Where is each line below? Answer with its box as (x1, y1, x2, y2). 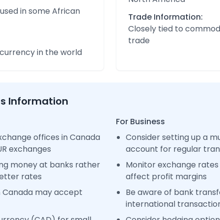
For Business (116, 116, 165, 127)
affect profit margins (126, 171, 207, 182)
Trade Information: (128, 11, 203, 23)
